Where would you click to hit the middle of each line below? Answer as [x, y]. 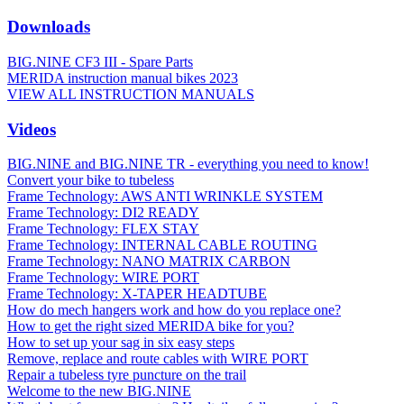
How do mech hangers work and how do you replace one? [174, 310]
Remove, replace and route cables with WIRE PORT [158, 359]
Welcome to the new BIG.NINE [99, 391]
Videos [32, 129]
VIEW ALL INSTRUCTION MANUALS [131, 94]
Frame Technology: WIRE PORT [103, 278]
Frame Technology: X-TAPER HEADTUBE [137, 294]
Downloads [49, 27]
